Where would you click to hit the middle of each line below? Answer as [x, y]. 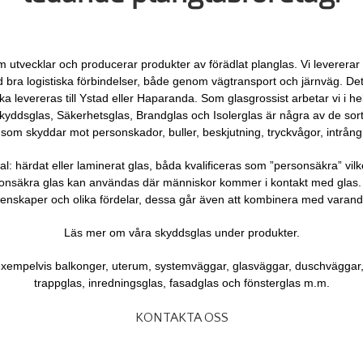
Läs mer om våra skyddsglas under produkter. [181, 232]
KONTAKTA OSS [181, 317]
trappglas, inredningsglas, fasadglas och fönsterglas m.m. [181, 282]
